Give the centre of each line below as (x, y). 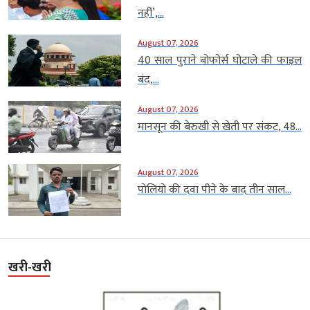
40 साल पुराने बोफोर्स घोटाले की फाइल (219, 60)
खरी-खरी (30, 267)
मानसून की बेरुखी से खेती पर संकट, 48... (219, 127)
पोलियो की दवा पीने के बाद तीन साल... (214, 190)
